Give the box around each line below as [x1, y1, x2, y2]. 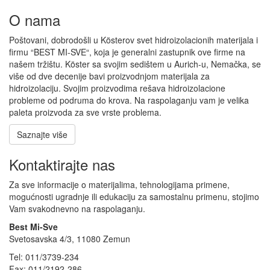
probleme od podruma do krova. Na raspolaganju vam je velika [9, 93, 249, 106]
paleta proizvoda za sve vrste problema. [9, 105, 162, 118]
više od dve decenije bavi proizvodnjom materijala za [9, 69, 210, 82]
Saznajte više [17, 128, 67, 140]
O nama [9, 8, 60, 30]
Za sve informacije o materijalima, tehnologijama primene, [9, 178, 230, 190]
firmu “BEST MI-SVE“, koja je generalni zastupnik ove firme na [9, 45, 245, 58]
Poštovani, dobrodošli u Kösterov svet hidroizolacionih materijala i [9, 33, 258, 46]
